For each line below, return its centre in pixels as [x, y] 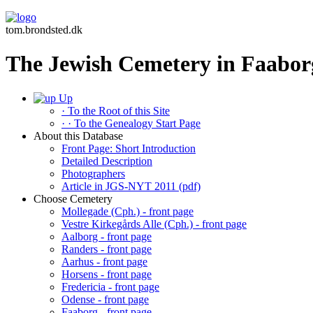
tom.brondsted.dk [44, 30]
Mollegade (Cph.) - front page [128, 211]
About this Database [78, 136]
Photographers [93, 173]
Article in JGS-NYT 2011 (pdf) [131, 186]
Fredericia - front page [110, 286]
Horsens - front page [107, 274]
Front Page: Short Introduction [129, 148]
